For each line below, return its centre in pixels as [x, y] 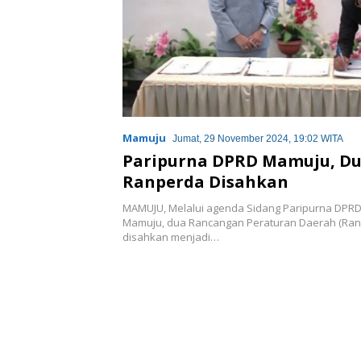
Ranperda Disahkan [205, 181]
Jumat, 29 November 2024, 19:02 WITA [258, 138]
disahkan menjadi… [171, 237]
